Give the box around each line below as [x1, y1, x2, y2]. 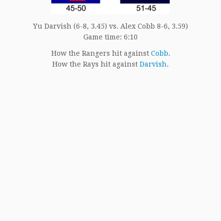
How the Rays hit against [52, 60, 140, 69]
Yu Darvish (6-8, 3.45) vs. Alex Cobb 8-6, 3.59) [33, 22, 188, 31]
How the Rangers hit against [51, 49, 151, 58]
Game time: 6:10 [83, 33, 138, 41]
